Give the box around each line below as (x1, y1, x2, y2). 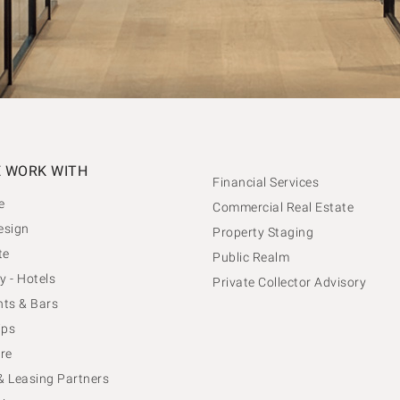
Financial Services (212, 174, 319, 189)
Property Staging (212, 224, 313, 239)
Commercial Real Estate (212, 199, 354, 214)
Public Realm (212, 249, 289, 264)
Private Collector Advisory (212, 274, 366, 289)
